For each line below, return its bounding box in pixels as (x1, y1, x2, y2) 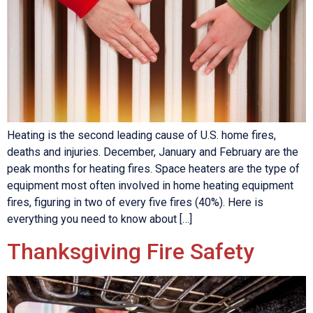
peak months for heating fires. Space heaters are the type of (7, 162, 300, 176)
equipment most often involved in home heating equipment (7, 179, 293, 193)
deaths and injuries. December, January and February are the (7, 145, 298, 159)
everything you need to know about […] (7, 212, 192, 226)
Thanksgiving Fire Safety (7, 238, 254, 265)
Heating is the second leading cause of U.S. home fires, (7, 129, 276, 143)
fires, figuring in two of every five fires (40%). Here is (7, 196, 263, 210)
